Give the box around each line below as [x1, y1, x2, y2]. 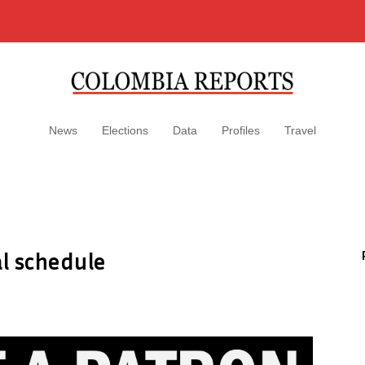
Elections [102, 124, 148, 137]
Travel [284, 124, 316, 137]
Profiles [222, 124, 260, 137]
